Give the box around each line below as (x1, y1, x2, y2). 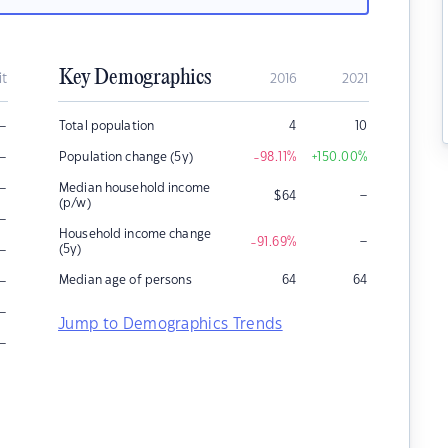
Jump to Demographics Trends (58, 317, 283, 332)
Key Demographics (59, 66, 211, 90)
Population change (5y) (59, 151, 193, 163)
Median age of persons (59, 274, 192, 286)
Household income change (59, 228, 211, 240)
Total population (59, 120, 155, 132)
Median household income (59, 182, 210, 194)
